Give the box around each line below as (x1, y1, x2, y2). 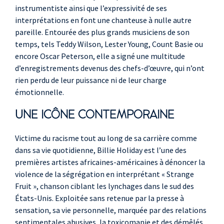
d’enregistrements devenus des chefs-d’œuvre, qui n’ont (15, 63, 204, 73)
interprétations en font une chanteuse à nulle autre (15, 15, 191, 25)
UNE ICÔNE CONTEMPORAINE (15, 109, 177, 121)
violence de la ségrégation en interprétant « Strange (15, 169, 194, 179)
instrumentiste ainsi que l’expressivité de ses (15, 3, 167, 13)
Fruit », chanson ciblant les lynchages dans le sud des (15, 181, 194, 191)
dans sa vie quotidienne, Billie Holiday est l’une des (15, 145, 186, 155)
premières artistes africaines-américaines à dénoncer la (15, 157, 205, 167)
